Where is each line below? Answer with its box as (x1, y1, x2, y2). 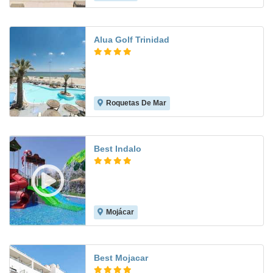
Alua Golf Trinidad (94, 35, 169, 45)
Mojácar (106, 208, 134, 217)
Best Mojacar (94, 253, 148, 263)
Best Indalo (94, 144, 141, 154)
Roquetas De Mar (106, 99, 166, 108)
